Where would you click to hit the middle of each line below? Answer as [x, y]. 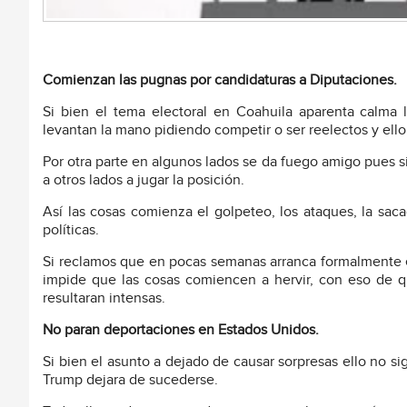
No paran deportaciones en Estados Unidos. [181, 330]
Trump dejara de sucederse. [130, 380]
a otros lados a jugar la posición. [144, 180]
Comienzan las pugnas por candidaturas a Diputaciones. [220, 80]
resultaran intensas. [104, 298]
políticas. [71, 230]
